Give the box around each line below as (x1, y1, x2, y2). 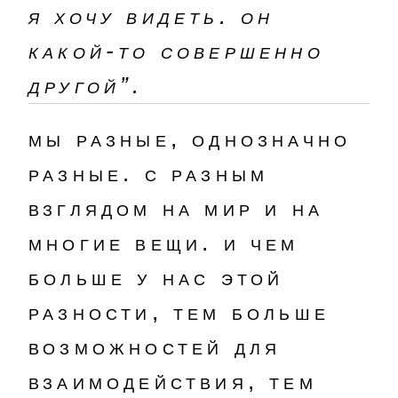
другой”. (28, 72, 144, 99)
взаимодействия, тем (28, 368, 317, 394)
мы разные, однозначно (28, 125, 352, 152)
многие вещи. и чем (28, 229, 299, 256)
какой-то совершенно (28, 37, 324, 64)
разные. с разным (28, 160, 269, 187)
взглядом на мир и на (28, 195, 324, 221)
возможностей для (28, 333, 282, 360)
